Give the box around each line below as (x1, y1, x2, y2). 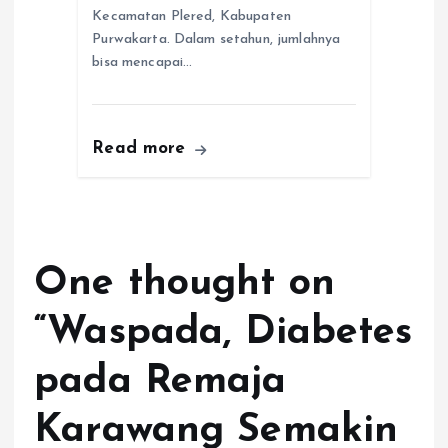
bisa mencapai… (92, 55, 193, 71)
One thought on (34, 264, 336, 305)
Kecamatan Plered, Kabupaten (92, 9, 292, 25)
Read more (92, 140, 192, 158)
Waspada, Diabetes (47, 313, 413, 354)
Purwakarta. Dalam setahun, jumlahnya (92, 32, 341, 48)
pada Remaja (34, 362, 287, 403)
